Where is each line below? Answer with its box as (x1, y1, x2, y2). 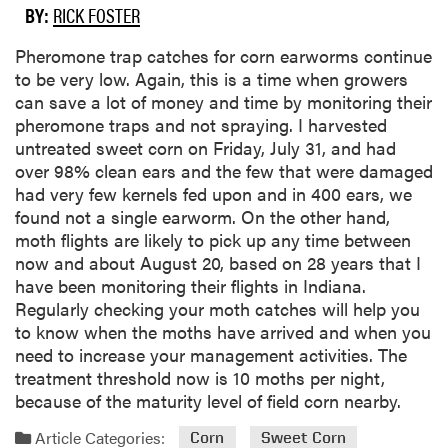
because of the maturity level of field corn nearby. (15, 388, 401, 414)
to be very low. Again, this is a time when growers (15, 66, 408, 92)
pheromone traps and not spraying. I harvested (15, 112, 387, 138)
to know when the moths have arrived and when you (15, 319, 431, 345)
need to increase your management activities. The (15, 342, 407, 368)
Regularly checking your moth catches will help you (15, 296, 420, 322)
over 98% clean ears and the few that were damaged (15, 158, 433, 184)
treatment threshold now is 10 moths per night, (15, 365, 385, 391)
